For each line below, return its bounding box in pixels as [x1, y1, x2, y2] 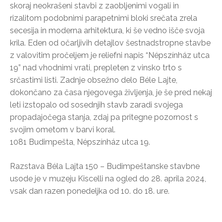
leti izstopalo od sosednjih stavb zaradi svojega [10, 100, 183, 110]
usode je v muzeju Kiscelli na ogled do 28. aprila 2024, [10, 173, 206, 183]
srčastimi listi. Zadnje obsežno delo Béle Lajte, [10, 75, 177, 85]
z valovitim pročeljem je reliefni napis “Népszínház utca [10, 50, 210, 60]
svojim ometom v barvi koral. [10, 124, 115, 134]
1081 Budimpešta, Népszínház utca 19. [10, 137, 150, 147]
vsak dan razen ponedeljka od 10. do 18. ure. [10, 186, 169, 196]
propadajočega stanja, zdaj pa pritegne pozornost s [10, 112, 198, 122]
